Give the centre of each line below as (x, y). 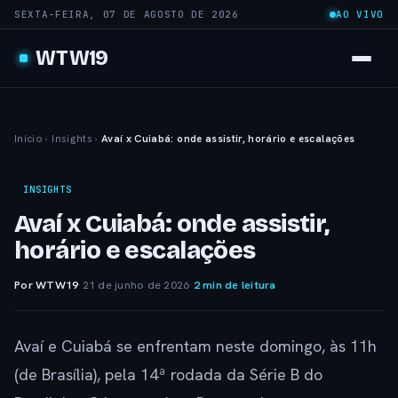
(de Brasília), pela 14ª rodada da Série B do (168, 374)
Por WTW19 (47, 285)
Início (29, 138)
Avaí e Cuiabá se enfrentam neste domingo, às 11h (195, 346)
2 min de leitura (235, 285)
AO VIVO (360, 14)
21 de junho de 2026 (136, 285)
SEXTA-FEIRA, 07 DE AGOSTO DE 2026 (127, 14)
